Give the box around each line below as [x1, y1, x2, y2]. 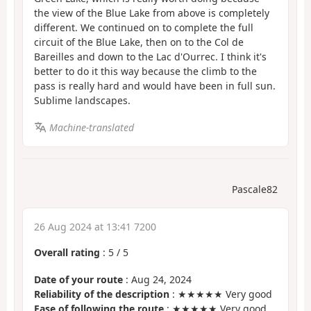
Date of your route [34, 272, 123, 286]
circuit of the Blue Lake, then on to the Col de [34, 35, 244, 49]
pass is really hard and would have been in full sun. [34, 79, 276, 93]
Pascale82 [232, 183, 278, 196]
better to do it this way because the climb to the [34, 65, 257, 78]
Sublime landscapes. [34, 94, 131, 108]
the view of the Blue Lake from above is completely [34, 6, 269, 20]
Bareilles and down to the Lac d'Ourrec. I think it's [34, 50, 267, 64]
